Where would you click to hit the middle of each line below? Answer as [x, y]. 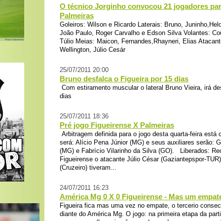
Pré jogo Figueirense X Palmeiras [117, 125]
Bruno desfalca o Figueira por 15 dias [124, 79]
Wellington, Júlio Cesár [94, 50]
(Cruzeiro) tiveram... [88, 167]
